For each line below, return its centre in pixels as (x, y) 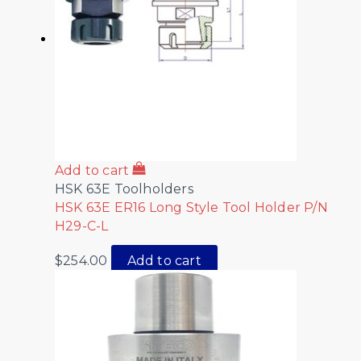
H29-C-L (82, 226)
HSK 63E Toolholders (124, 189)
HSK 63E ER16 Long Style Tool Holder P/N (191, 207)
